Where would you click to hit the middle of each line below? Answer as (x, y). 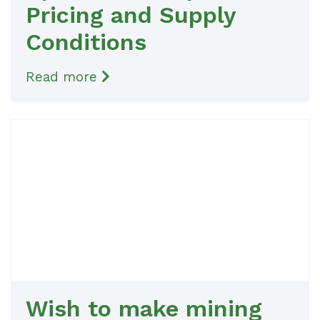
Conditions (86, 42)
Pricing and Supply (130, 15)
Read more (64, 77)
